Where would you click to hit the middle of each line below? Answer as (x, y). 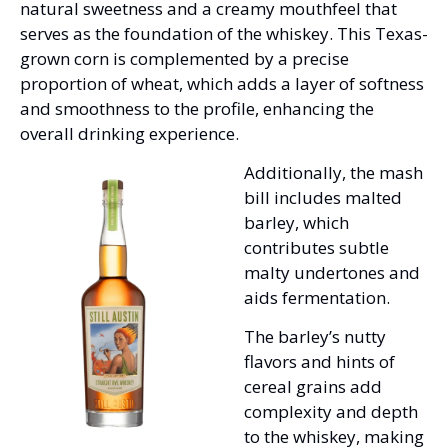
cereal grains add (313, 386)
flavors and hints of (319, 361)
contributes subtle (316, 247)
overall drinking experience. (129, 133)
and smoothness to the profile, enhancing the (197, 108)
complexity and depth (331, 411)
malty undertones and (332, 272)
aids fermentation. (319, 297)
